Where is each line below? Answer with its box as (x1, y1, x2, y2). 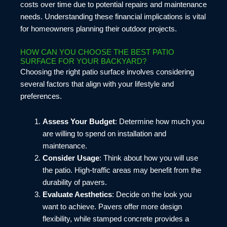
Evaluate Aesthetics (42, 190, 112, 199)
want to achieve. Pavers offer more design (42, 202, 182, 211)
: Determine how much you (115, 117, 204, 126)
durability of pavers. (42, 178, 107, 186)
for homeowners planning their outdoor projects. (20, 24, 177, 33)
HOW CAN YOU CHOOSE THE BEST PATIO (20, 48, 174, 57)
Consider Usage (42, 154, 99, 162)
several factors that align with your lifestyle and (20, 80, 174, 89)
